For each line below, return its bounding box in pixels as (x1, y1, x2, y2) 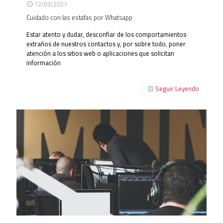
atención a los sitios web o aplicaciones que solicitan (26, 47, 174, 59)
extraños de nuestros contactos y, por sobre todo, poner (26, 37, 186, 50)
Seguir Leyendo (155, 82, 199, 95)
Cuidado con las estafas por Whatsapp (26, 11, 132, 23)
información (26, 56, 61, 69)
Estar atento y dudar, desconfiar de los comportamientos (26, 28, 186, 40)
